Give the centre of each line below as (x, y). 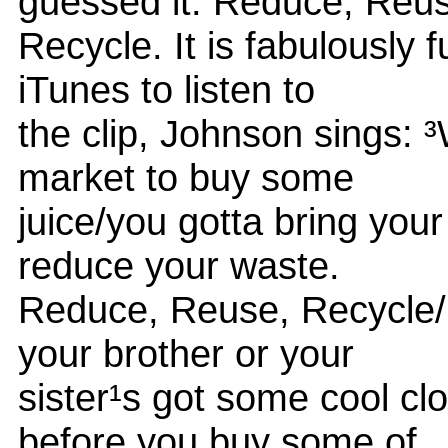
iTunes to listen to (166, 89)
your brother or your (186, 353)
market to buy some (186, 177)
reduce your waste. (179, 265)
